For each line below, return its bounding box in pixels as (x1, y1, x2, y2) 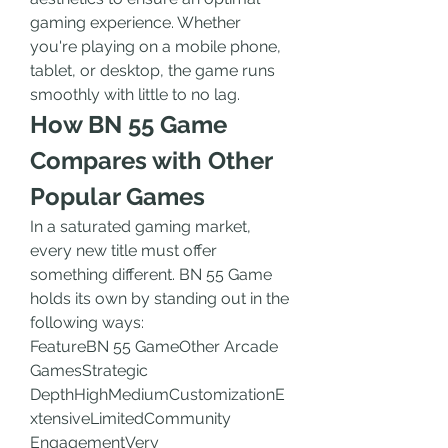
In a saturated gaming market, (30, 217, 251, 236)
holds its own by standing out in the (30, 289, 289, 308)
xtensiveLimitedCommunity (30, 409, 231, 428)
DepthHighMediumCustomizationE (30, 385, 285, 404)
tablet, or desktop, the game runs (30, 61, 275, 80)
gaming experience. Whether (30, 13, 241, 32)
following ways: (30, 313, 144, 332)
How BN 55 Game (30, 110, 227, 139)
